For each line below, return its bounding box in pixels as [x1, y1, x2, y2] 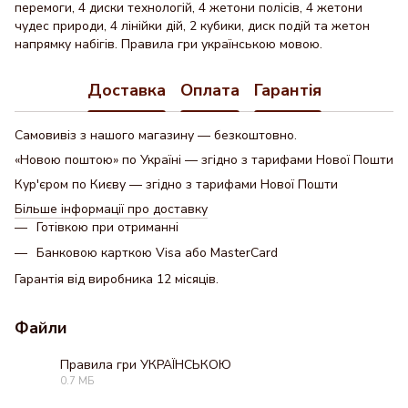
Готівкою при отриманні [36, 219, 178, 236]
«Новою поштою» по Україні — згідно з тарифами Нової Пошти [15, 151, 393, 168]
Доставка [87, 78, 166, 101]
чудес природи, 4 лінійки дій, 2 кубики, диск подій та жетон [15, 17, 370, 35]
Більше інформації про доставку [15, 200, 208, 218]
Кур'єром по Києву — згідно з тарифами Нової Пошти [15, 176, 338, 193]
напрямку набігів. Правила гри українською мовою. [15, 36, 322, 53]
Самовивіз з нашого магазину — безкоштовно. [15, 127, 297, 144]
